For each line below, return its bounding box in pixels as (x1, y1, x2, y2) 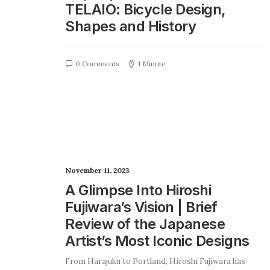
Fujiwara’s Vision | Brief (65, 198, 218, 216)
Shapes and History (65, 17, 196, 35)
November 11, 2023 (65, 166, 130, 175)
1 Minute (138, 59, 166, 68)
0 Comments (75, 59, 119, 68)
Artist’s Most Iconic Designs (65, 232, 250, 250)
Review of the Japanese (65, 215, 225, 233)
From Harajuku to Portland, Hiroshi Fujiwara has (65, 256, 245, 266)
